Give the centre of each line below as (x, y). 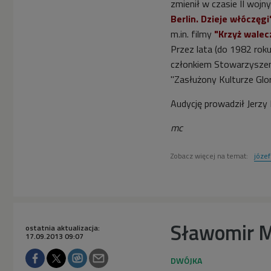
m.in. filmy (192, 34)
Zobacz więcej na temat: (210, 156)
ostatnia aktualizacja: (63, 228)
